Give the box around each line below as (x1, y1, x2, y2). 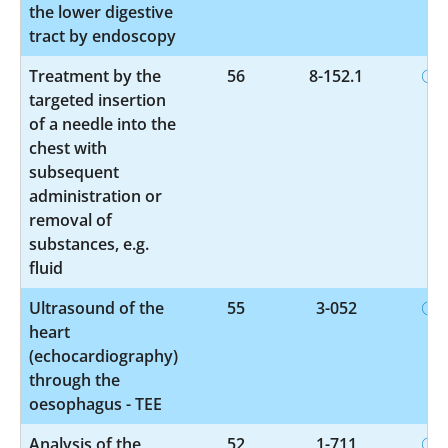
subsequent (29, 160, 119, 183)
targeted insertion (29, 88, 166, 111)
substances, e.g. (29, 232, 149, 255)
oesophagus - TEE (29, 392, 162, 415)
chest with (29, 136, 107, 159)
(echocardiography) (29, 344, 178, 367)
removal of (29, 208, 112, 231)
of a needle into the (29, 112, 176, 135)
